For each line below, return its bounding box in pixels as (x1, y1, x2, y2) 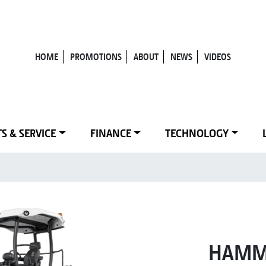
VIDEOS (204, 51, 231, 63)
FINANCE (90, 126, 131, 141)
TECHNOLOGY (164, 126, 229, 141)
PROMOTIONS (70, 51, 122, 63)
